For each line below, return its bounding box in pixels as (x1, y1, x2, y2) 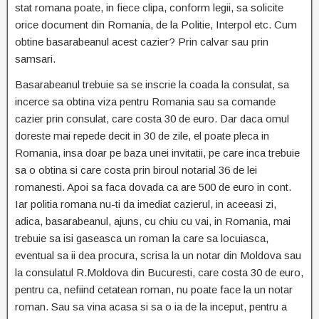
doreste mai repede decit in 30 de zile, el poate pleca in (15, 130, 269, 142)
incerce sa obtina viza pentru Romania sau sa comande (15, 95, 276, 108)
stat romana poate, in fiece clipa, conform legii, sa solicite (15, 1, 283, 14)
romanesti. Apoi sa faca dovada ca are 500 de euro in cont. (15, 181, 291, 194)
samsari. (15, 53, 56, 66)
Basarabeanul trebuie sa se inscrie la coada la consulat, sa (15, 78, 289, 91)
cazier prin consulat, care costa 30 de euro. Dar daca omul (15, 113, 289, 125)
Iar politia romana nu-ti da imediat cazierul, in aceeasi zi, (15, 198, 276, 211)
